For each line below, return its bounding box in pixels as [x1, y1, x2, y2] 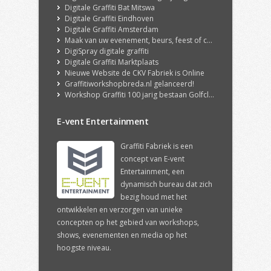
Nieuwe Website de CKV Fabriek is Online [65, 68, 204, 79]
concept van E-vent [120, 154, 184, 165]
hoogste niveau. [57, 243, 111, 253]
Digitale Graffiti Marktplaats [65, 57, 158, 68]
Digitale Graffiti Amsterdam [65, 24, 158, 35]
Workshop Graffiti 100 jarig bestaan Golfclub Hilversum [65, 90, 209, 100]
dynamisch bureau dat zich [120, 179, 212, 190]
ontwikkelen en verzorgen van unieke [57, 204, 183, 215]
